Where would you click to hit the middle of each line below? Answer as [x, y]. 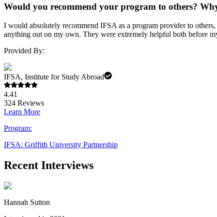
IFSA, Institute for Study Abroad [54, 77]
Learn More [22, 112]
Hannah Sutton [27, 202]
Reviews [30, 103]
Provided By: [24, 51]
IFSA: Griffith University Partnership [61, 145]
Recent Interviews [49, 165]
